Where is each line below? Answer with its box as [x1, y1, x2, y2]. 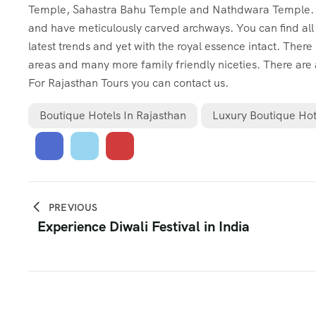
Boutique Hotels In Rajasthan [39, 108, 186, 123]
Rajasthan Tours [48, 75, 128, 90]
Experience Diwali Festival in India [37, 217, 250, 236]
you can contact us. [128, 75, 229, 90]
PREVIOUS [49, 201, 98, 214]
